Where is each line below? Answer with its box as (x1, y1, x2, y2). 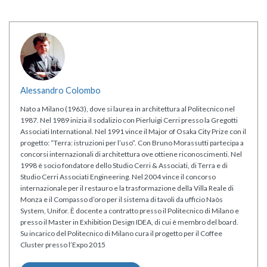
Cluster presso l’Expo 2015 (20, 240, 105, 249)
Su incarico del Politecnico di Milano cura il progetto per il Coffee (20, 228, 222, 238)
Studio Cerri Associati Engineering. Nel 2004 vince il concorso (20, 172, 216, 181)
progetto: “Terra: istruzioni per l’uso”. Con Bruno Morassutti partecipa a (20, 138, 244, 147)
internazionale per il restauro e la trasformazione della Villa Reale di (20, 183, 234, 193)
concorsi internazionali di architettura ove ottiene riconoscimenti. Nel (20, 149, 242, 159)
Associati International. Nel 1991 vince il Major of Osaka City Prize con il (20, 126, 246, 136)
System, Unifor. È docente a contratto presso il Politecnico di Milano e (20, 206, 239, 215)
